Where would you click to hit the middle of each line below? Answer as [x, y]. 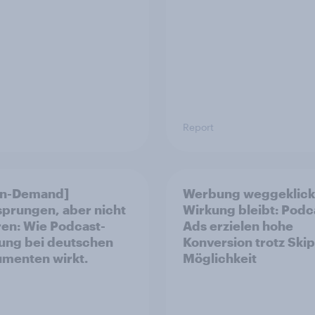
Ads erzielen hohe [238, 226]
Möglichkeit [220, 258]
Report [198, 127]
